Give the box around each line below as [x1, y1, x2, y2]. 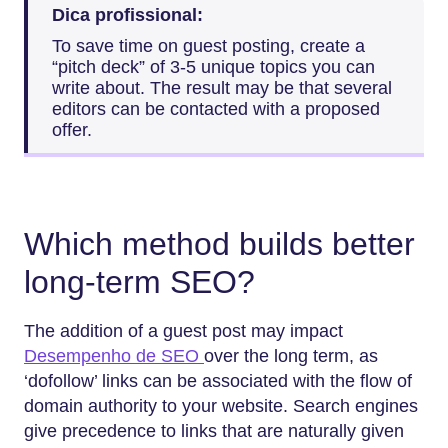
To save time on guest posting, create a [52, 36, 365, 57]
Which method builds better [24, 226, 415, 263]
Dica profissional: [52, 4, 203, 25]
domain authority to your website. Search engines [24, 395, 418, 416]
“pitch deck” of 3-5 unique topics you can [52, 57, 375, 78]
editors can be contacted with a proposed [52, 99, 380, 120]
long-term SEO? [24, 264, 255, 301]
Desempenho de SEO [24, 345, 204, 366]
